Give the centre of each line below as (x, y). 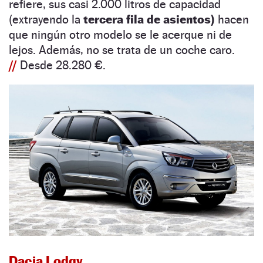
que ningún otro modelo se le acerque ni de (120, 35)
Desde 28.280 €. (63, 65)
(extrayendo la (46, 20)
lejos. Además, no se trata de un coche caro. (122, 50)
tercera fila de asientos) (149, 20)
